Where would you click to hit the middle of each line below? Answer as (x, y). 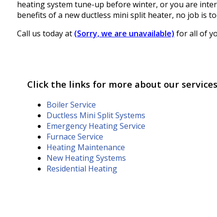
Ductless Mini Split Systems (96, 115)
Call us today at (45, 34)
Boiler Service (71, 104)
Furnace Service (75, 136)
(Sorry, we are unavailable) (124, 34)
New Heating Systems (86, 158)
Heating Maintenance (86, 147)
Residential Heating (82, 168)
